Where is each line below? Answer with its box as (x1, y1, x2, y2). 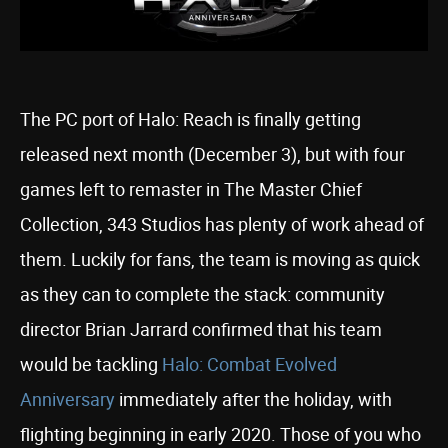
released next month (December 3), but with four (20, 142, 405, 166)
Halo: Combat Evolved (162, 352, 337, 376)
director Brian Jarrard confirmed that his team (20, 317, 382, 341)
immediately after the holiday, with (115, 387, 392, 411)
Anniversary (20, 387, 115, 411)
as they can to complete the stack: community (20, 282, 385, 306)
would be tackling (20, 352, 162, 376)
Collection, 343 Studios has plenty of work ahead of (20, 212, 424, 236)
